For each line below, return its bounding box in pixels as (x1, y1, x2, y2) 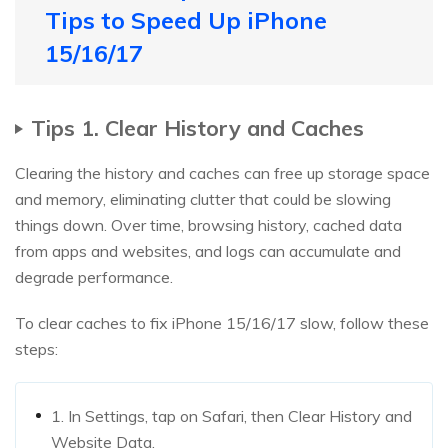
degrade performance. (15, 267, 173, 288)
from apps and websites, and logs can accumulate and (15, 241, 401, 262)
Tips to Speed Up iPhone (45, 5, 327, 36)
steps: (15, 339, 58, 360)
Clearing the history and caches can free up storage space (15, 163, 430, 184)
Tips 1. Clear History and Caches (31, 114, 364, 142)
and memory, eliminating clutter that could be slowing (15, 189, 391, 210)
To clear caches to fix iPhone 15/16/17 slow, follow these (15, 313, 429, 334)
